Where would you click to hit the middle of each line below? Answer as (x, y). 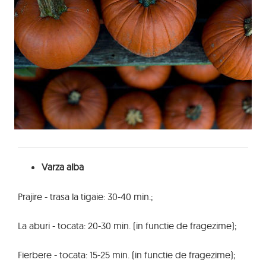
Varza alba (63, 167)
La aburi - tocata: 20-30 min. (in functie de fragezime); (127, 226)
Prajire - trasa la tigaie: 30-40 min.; (85, 197)
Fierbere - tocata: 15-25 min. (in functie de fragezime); (126, 255)
